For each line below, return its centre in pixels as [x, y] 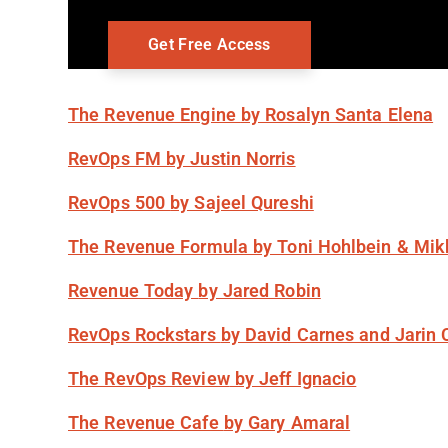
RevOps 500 [119, 203]
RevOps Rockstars [144, 335]
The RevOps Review [149, 379]
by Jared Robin [259, 291]
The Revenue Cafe [146, 423]
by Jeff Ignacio [293, 379]
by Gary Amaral [287, 423]
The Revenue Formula [160, 247]
